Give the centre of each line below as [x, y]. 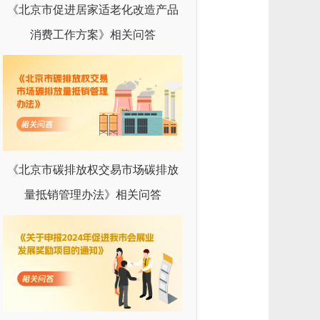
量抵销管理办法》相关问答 [92, 195]
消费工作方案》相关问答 [92, 34]
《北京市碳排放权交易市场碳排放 [92, 170]
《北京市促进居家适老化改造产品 [92, 9]
